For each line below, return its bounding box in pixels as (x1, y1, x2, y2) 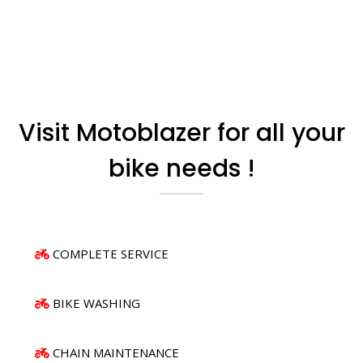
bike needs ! (108, 151, 255, 185)
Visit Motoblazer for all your (18, 115, 345, 149)
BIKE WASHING (53, 294, 140, 311)
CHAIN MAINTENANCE (53, 344, 179, 361)
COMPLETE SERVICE (53, 245, 169, 262)
